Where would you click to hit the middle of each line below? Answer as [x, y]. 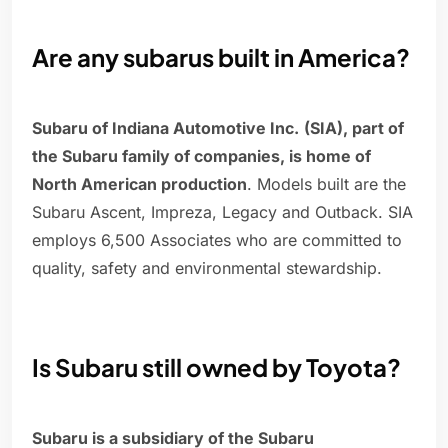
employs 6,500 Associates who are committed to [217, 240]
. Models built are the [326, 184]
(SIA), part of [354, 128]
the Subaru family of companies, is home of [201, 156]
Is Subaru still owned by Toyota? [216, 367]
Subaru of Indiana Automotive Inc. [165, 128]
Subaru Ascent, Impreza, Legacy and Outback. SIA [222, 212]
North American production [139, 184]
